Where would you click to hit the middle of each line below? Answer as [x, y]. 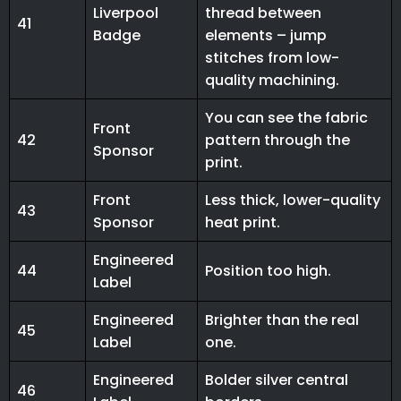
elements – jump [266, 36]
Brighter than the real [282, 320]
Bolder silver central [277, 380]
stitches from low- [272, 58]
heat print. [243, 223]
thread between [263, 13]
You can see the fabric [286, 118]
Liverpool [126, 13]
